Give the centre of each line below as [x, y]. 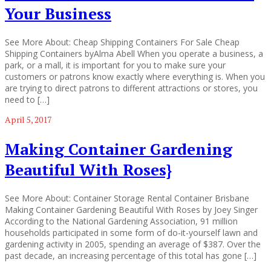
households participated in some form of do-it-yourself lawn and [131, 233]
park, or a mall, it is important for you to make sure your [115, 65]
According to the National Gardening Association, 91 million [121, 221]
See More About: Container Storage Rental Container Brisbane [127, 198]
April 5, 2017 [28, 120]
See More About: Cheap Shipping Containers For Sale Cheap [122, 42]
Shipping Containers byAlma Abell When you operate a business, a [134, 54]
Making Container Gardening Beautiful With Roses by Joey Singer [131, 210]
